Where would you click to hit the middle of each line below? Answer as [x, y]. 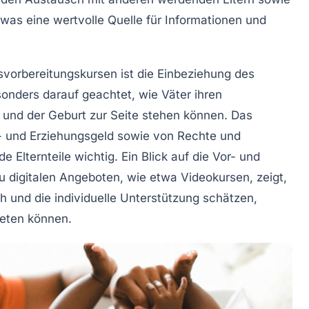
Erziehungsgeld [72, 136]
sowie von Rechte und [177, 136]
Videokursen [215, 178]
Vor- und [236, 157]
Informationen [203, 20]
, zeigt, [268, 178]
